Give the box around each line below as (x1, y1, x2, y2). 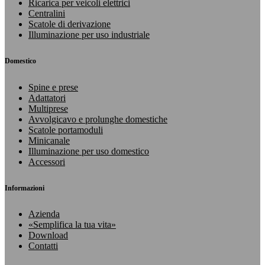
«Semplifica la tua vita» (28, 219, 116, 230)
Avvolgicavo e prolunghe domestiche (28, 114, 167, 124)
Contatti (28, 241, 58, 251)
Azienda (28, 209, 60, 219)
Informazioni (5, 183, 44, 192)
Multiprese (28, 103, 68, 114)
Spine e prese (28, 82, 78, 92)
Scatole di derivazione (28, 18, 111, 29)
